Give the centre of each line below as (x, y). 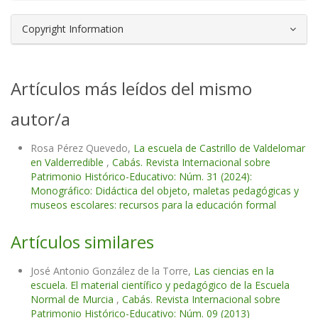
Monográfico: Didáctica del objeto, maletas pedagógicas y (165, 191)
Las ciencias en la (234, 271)
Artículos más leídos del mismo (131, 89)
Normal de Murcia (73, 300)
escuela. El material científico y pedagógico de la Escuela (160, 285)
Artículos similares (82, 242)
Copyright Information (73, 29)
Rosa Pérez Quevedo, (82, 148)
